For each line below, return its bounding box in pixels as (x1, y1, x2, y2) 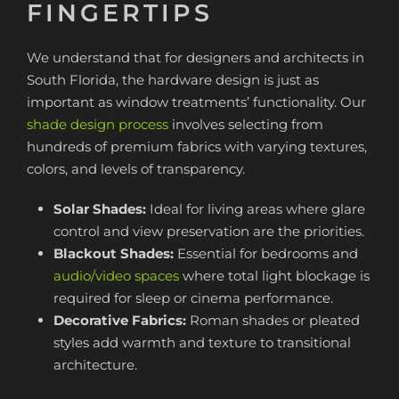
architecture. (53, 356, 137, 373)
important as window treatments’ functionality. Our (27, 94, 366, 110)
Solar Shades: (53, 200, 146, 217)
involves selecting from (168, 116, 323, 133)
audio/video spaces (53, 267, 179, 284)
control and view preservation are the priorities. (53, 223, 364, 240)
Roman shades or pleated (186, 312, 360, 329)
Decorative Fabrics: (53, 312, 186, 329)
